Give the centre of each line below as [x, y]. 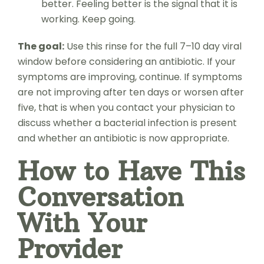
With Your [82, 222]
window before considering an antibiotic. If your [126, 61]
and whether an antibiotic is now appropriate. [123, 138]
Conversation [100, 197]
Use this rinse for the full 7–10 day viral [153, 46]
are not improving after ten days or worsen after [131, 92]
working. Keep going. [88, 19]
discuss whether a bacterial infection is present [127, 123]
